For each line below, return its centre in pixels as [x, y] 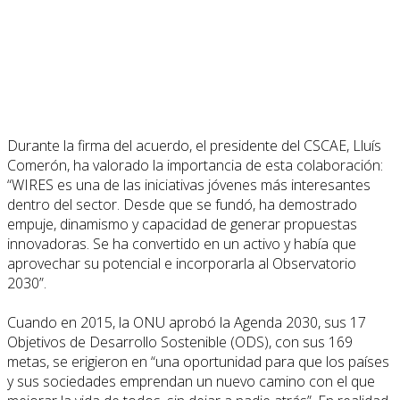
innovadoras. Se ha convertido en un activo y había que [182, 243]
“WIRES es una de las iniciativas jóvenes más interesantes [189, 184]
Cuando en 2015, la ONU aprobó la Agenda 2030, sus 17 [187, 322]
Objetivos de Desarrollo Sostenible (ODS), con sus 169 [180, 342]
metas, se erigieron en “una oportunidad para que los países [198, 361]
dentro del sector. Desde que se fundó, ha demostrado [182, 204]
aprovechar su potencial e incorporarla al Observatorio [182, 263]
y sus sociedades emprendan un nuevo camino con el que [191, 381]
